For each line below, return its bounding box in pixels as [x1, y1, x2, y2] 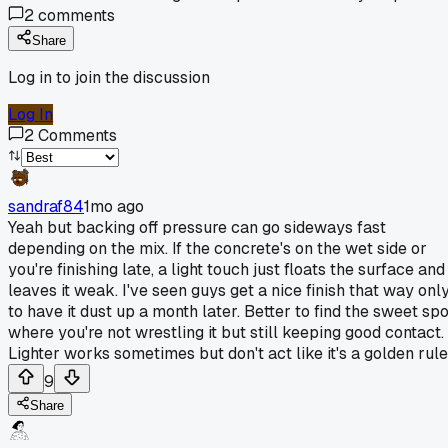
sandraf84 [8, 195, 84, 217]
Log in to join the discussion [8, 66, 210, 88]
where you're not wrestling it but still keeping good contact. [8, 321, 444, 343]
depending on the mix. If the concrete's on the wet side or [8, 237, 427, 259]
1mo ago [84, 195, 144, 217]
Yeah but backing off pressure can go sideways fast [8, 216, 386, 238]
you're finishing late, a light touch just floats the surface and [8, 258, 445, 280]
